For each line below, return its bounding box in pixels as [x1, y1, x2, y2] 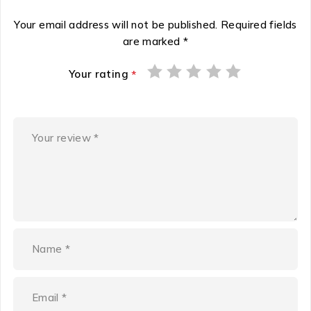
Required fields [221, 17, 297, 31]
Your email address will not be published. [14, 17, 218, 31]
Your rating [68, 67, 132, 81]
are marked [122, 34, 183, 48]
